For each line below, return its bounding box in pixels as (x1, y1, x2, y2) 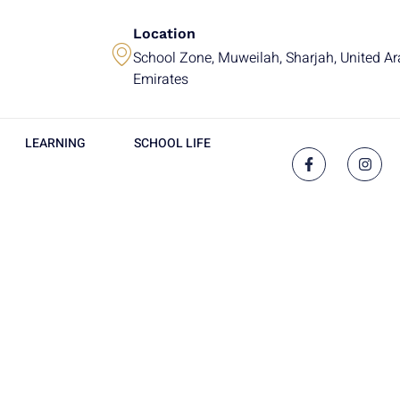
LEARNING (25, 134, 86, 153)
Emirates (132, 69, 188, 90)
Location (132, 25, 196, 42)
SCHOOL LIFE (134, 134, 211, 153)
